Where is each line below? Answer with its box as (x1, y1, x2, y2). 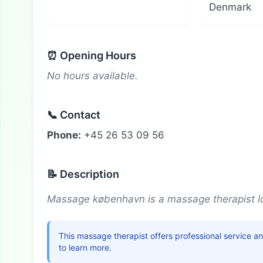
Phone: (47, 129, 81, 141)
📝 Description (47, 167, 119, 180)
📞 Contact (47, 108, 100, 121)
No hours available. (47, 69, 138, 82)
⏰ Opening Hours (47, 49, 136, 62)
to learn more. (59, 242, 112, 252)
